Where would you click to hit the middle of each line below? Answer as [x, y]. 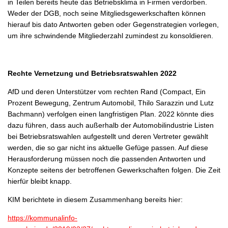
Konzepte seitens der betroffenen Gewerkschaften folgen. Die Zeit [114, 170]
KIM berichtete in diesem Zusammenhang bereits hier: [95, 199]
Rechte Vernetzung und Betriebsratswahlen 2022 [92, 73]
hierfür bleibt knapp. [40, 181]
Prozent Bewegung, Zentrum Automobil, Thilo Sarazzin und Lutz [111, 103]
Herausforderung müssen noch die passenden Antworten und [107, 159]
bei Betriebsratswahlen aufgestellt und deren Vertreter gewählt [108, 136]
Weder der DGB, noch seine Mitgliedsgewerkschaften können [107, 13]
